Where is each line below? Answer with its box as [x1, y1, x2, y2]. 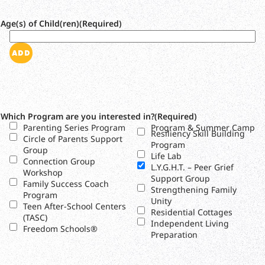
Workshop [23, 167, 63, 179]
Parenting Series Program [23, 122, 125, 134]
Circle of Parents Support [23, 133, 122, 145]
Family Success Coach [23, 178, 109, 190]
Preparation [150, 228, 198, 240]
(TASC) [23, 212, 47, 224]
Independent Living [150, 217, 229, 229]
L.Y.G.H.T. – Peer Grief [150, 161, 234, 173]
